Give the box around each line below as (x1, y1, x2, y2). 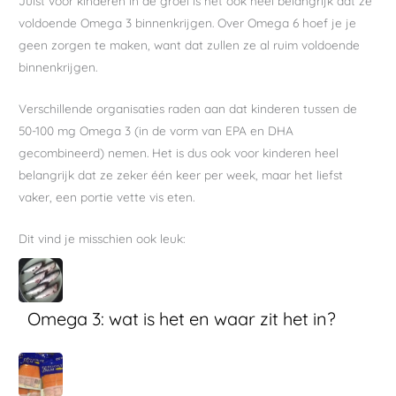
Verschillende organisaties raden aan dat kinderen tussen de (19, 101, 358, 117)
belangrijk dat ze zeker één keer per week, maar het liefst (19, 167, 344, 183)
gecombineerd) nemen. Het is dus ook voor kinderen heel (19, 145, 339, 161)
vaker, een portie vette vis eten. (19, 189, 195, 205)
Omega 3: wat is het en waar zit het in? (27, 307, 337, 330)
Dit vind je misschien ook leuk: (19, 230, 187, 246)
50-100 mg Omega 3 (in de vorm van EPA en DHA (19, 123, 294, 139)
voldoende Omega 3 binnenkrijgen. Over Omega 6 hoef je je (19, 15, 357, 31)
